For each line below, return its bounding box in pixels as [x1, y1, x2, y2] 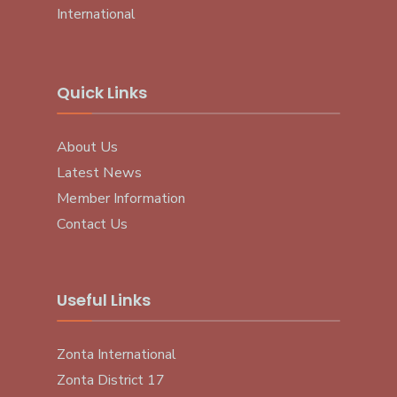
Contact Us [57, 214, 128, 235]
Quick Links [57, 82, 147, 105]
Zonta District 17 [57, 370, 165, 391]
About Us [57, 137, 118, 158]
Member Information [57, 189, 185, 209]
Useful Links [57, 289, 151, 312]
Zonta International [57, 345, 176, 365]
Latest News [57, 163, 142, 183]
